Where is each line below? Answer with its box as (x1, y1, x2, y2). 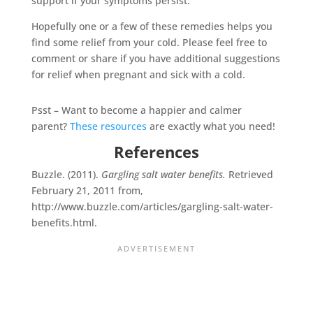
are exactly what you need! (146, 119, 275, 133)
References (113, 140, 199, 162)
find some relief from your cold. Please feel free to (31, 35, 267, 49)
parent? (31, 119, 70, 133)
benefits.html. (31, 215, 97, 229)
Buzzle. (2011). (31, 167, 101, 181)
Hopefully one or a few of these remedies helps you (31, 19, 272, 33)
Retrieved (228, 167, 273, 181)
